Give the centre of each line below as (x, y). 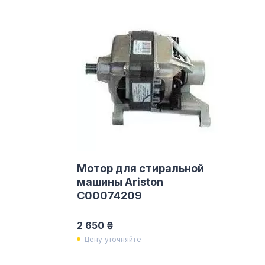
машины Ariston (120, 182)
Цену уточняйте (113, 239)
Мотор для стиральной (140, 168)
